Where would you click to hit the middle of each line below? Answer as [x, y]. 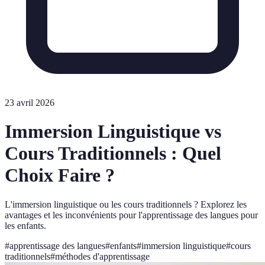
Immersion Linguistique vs [113, 132]
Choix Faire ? [60, 175]
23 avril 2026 [30, 103]
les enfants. [25, 225]
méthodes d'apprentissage [102, 256]
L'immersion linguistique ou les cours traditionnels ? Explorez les [126, 204]
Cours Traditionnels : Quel [113, 153]
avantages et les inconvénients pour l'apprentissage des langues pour [131, 215]
